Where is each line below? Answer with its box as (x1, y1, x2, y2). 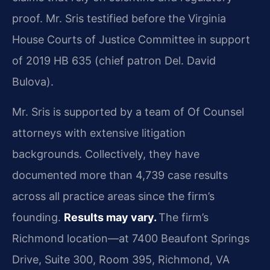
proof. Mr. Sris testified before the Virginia (12, 12, 226, 25)
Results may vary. (64, 210, 159, 224)
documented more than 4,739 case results (12, 168, 228, 181)
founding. (12, 210, 64, 224)
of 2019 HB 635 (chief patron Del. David (12, 54, 216, 67)
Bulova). (12, 75, 54, 89)
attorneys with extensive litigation (12, 126, 186, 139)
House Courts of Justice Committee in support (12, 33, 250, 46)
